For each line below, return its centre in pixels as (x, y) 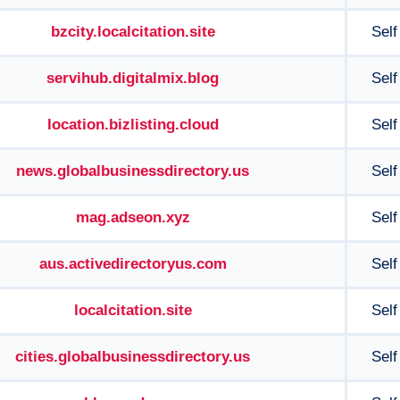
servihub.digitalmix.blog (133, 78)
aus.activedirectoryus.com (133, 264)
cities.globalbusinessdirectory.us (133, 357)
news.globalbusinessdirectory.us (133, 171)
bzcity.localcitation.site (133, 32)
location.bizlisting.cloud (133, 125)
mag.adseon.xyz (133, 217)
